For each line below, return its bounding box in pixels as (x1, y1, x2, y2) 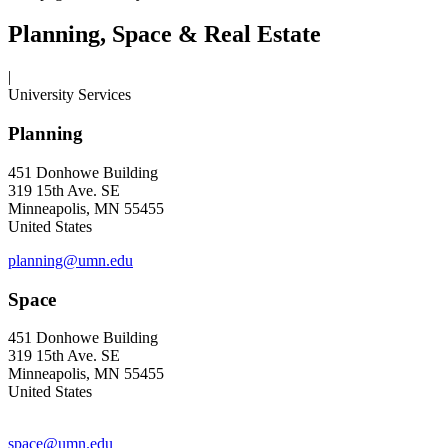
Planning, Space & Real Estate (8, 21, 321, 48)
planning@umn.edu (8, 251, 133, 269)
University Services (8, 86, 131, 104)
